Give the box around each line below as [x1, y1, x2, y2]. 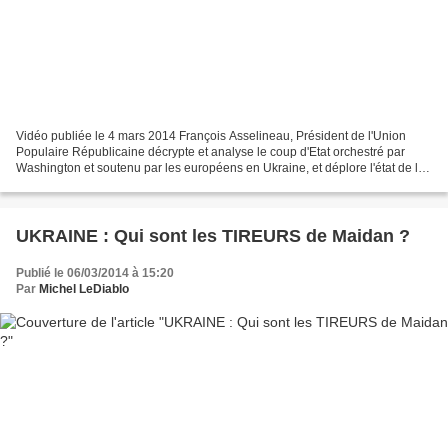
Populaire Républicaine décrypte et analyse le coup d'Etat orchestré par [16, 145, 405, 160]
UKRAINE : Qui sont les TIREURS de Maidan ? [16, 226, 410, 247]
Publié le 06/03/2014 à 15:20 [16, 266, 174, 281]
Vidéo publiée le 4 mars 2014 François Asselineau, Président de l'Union [16, 129, 406, 144]
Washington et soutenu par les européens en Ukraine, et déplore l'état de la [16, 161, 425, 176]
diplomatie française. [16, 177, 129, 192]
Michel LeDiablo [39, 282, 129, 297]
